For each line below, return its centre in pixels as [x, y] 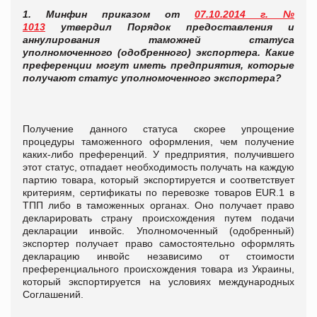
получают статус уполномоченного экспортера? [152, 77]
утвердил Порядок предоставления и [170, 27]
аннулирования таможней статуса [158, 39]
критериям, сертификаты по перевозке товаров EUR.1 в [158, 192]
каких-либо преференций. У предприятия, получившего [158, 154]
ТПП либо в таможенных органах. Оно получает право [158, 205]
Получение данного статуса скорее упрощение [158, 128]
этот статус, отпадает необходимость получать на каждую [158, 167]
